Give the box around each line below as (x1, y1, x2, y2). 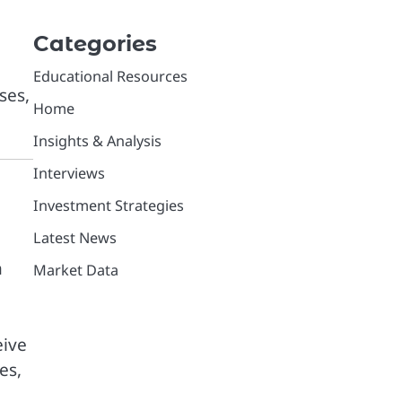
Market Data (32, 260, 118, 280)
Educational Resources (32, 66, 188, 86)
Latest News (32, 228, 117, 248)
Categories (32, 31, 157, 57)
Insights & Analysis (32, 131, 162, 151)
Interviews (32, 163, 105, 183)
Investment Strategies (32, 196, 184, 215)
